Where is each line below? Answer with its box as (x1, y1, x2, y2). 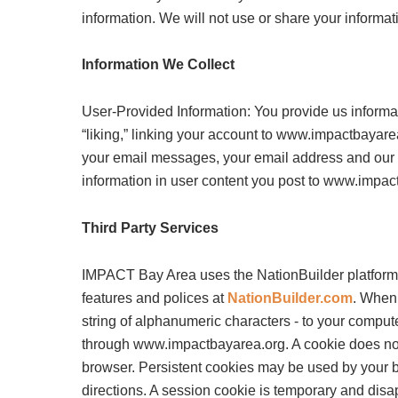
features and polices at (82, 289, 228, 306)
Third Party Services (82, 219, 219, 235)
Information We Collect (82, 56, 235, 73)
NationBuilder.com (227, 289, 354, 306)
